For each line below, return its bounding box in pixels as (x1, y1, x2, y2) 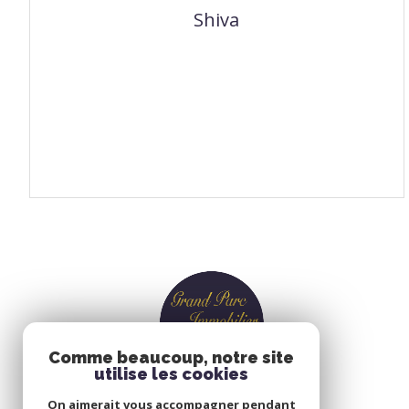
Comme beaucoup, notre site (48, 348, 294, 367)
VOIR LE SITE (166, 143, 245, 162)
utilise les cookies (94, 364, 248, 383)
